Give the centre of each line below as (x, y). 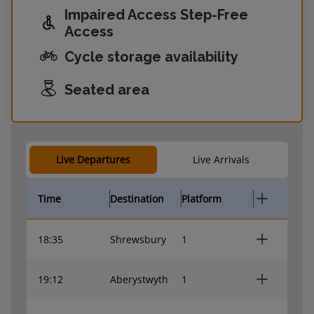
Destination (137, 198)
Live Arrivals (221, 159)
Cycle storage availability (151, 56)
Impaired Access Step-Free (156, 15)
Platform (202, 198)
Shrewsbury (138, 239)
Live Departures (93, 159)
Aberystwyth (139, 279)
